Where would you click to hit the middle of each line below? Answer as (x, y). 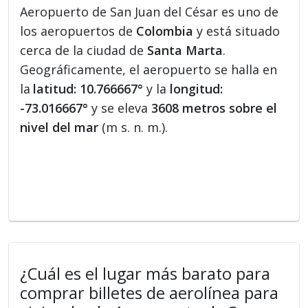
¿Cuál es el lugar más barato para (145, 274)
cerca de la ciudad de (84, 51)
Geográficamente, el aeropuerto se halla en (149, 70)
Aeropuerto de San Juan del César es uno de (150, 12)
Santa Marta (185, 51)
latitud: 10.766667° (88, 89)
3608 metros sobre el (214, 108)
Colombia (165, 31)
